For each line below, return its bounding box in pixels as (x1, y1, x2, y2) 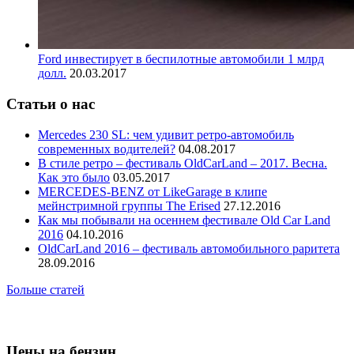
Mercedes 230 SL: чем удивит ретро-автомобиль (38, 127, 294, 141)
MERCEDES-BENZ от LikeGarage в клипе (38, 184, 267, 198)
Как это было (38, 170, 110, 184)
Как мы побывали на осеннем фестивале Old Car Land (38, 213, 330, 227)
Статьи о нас (6, 95, 95, 112)
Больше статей (6, 282, 85, 296)
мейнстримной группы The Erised (38, 198, 220, 213)
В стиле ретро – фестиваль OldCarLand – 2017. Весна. (38, 156, 327, 170)
